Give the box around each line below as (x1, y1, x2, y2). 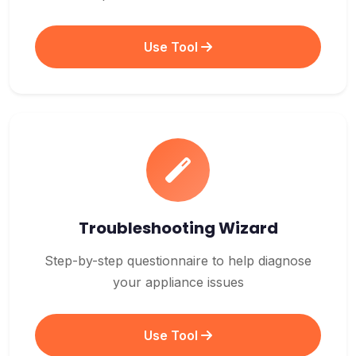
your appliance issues (112, 274, 244, 290)
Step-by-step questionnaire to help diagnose (44, 253, 311, 269)
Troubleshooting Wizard (78, 217, 278, 239)
